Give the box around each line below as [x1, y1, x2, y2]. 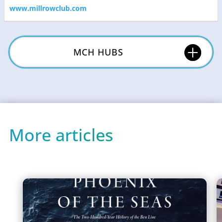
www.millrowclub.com [9, 3, 87, 13]
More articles [9, 123, 113, 146]
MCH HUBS [73, 46, 124, 58]
